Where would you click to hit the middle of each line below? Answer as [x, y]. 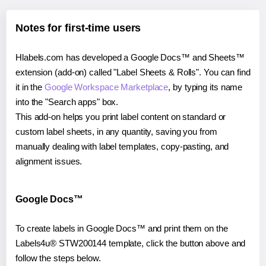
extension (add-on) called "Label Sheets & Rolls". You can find [133, 72]
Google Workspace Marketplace [107, 87]
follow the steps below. [58, 258]
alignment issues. [49, 161]
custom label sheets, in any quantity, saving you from [116, 131]
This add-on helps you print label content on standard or [121, 116]
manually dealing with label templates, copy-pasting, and [122, 146]
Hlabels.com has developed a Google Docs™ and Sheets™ [130, 57]
